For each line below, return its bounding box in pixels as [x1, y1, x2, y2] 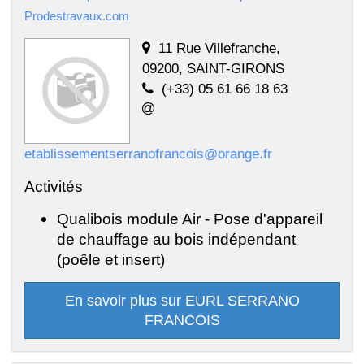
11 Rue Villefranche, [158, 40, 280, 57]
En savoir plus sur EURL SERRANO [64, 292, 300, 310]
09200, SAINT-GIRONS [142, 60, 284, 77]
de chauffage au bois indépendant [57, 230, 296, 249]
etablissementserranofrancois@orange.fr [24, 145, 272, 162]
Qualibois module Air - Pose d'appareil [57, 210, 323, 228]
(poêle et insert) [57, 250, 165, 269]
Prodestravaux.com [24, 9, 129, 24]
